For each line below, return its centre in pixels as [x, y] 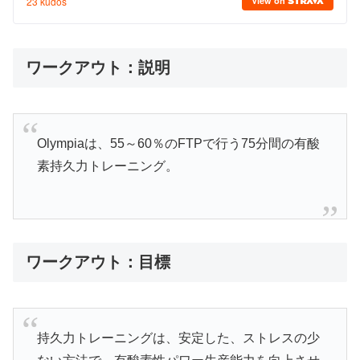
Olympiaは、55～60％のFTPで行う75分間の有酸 [178, 143]
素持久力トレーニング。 [107, 166]
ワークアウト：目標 [98, 262]
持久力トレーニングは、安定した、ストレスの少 [178, 337]
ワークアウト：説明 [98, 68]
